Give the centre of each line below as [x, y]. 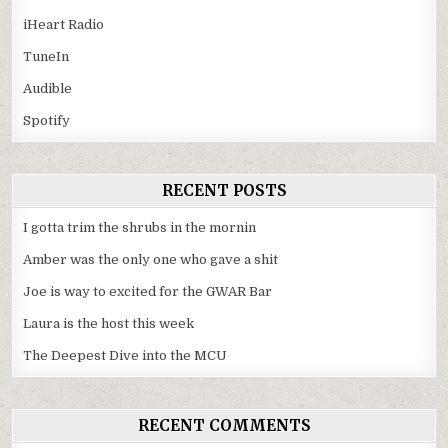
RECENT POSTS [224, 191]
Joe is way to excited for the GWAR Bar [148, 292]
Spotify [47, 121]
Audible [48, 89]
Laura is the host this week [109, 324]
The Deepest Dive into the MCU [125, 356]
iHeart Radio [64, 25]
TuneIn [46, 57]
